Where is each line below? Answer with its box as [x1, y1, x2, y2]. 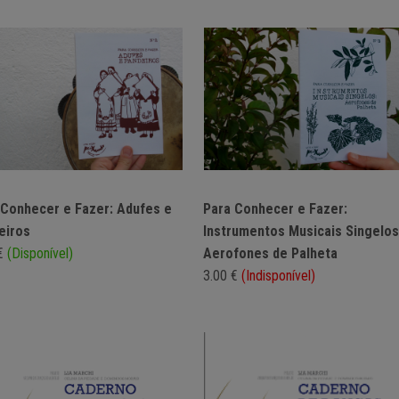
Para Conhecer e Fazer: [203, 200, 347, 218]
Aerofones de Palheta [203, 245, 338, 263]
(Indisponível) [241, 267, 315, 285]
